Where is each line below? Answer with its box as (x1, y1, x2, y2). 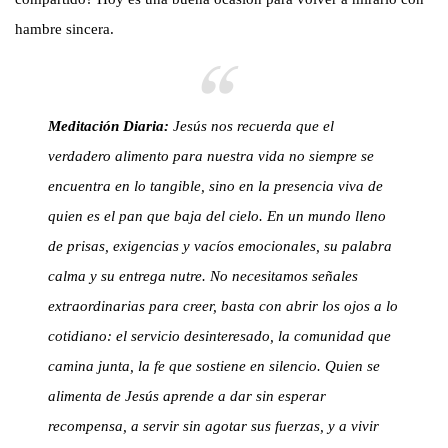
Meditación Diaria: (48, 117, 170, 134)
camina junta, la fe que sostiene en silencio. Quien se (48, 357, 381, 374)
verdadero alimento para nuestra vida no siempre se (48, 147, 375, 164)
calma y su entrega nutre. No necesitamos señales (48, 267, 359, 284)
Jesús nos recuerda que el (169, 117, 335, 134)
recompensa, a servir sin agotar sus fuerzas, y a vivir (48, 417, 380, 434)
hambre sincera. (15, 21, 115, 38)
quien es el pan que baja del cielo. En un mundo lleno (48, 207, 387, 224)
